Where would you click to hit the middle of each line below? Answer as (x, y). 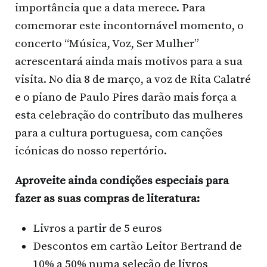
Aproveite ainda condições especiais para (122, 181)
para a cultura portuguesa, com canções (119, 133)
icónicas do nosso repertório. (91, 151)
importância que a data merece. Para (110, 8)
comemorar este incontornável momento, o (129, 26)
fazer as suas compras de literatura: (107, 199)
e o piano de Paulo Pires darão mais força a (126, 98)
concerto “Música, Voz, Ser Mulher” (107, 44)
